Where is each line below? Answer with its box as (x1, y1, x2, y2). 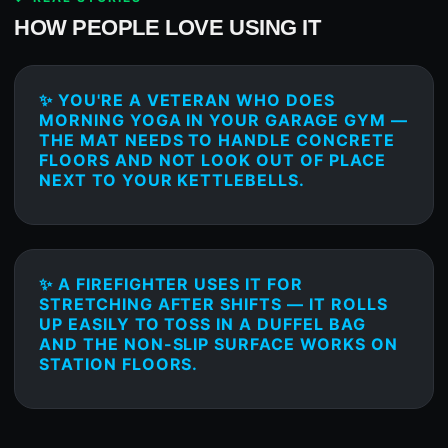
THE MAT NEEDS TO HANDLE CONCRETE (39, 130, 395, 151)
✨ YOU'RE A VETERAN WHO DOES (39, 90, 335, 111)
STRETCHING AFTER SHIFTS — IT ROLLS (39, 294, 388, 315)
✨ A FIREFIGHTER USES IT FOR (39, 274, 303, 295)
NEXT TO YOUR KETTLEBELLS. (39, 170, 306, 191)
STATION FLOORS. (39, 354, 199, 375)
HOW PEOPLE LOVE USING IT (14, 15, 321, 41)
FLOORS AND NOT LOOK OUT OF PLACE (39, 150, 386, 171)
